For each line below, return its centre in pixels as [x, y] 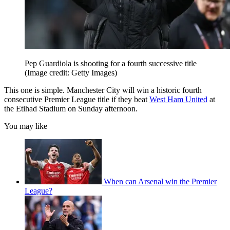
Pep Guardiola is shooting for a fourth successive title [111, 64]
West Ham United [178, 100]
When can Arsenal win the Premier [160, 182]
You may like [26, 126]
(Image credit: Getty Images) [71, 73]
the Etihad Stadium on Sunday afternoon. [72, 109]
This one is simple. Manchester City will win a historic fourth [103, 90]
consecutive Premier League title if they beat [77, 100]
